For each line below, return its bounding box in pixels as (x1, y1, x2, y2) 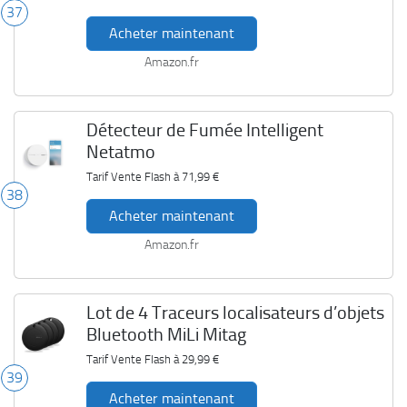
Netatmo (85, 141, 155, 163)
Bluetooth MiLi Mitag (85, 323, 246, 345)
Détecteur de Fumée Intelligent (85, 119, 323, 141)
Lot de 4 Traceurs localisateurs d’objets (85, 302, 384, 323)
